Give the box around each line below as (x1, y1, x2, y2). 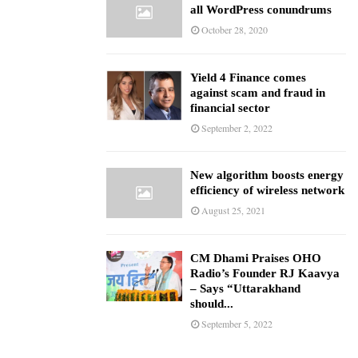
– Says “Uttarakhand (190, 282, 300, 296)
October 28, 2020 (201, 22, 268, 36)
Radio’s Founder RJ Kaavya (190, 267, 340, 280)
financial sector (190, 101, 270, 114)
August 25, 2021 (201, 203, 265, 217)
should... (190, 297, 233, 311)
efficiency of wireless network (190, 183, 344, 197)
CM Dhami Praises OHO (190, 252, 321, 265)
